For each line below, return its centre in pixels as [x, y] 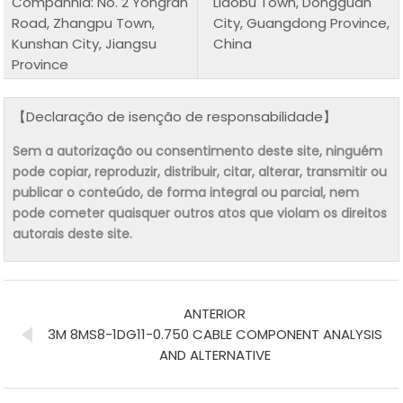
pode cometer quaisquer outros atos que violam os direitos [200, 213]
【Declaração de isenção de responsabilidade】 [175, 116]
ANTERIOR [215, 313]
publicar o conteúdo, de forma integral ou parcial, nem [186, 192]
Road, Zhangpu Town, [84, 22]
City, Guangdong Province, [302, 22]
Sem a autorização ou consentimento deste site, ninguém [198, 151]
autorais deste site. [73, 233]
